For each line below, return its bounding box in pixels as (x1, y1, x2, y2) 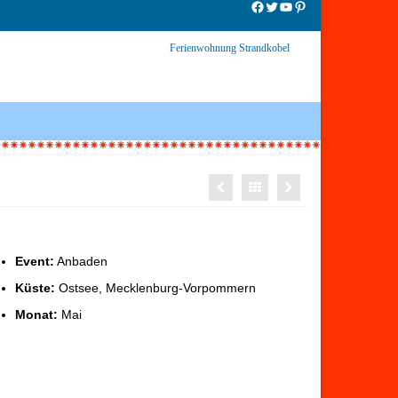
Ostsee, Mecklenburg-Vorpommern (55, 280, 256, 295)
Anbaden (54, 253, 107, 268)
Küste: (15, 280, 55, 295)
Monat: (15, 306, 58, 322)
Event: (15, 253, 54, 268)
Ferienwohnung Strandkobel (170, 41, 290, 54)
